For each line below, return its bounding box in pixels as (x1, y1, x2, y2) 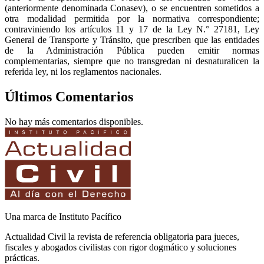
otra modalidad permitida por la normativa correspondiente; (5, 13, 259, 24)
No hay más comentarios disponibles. (5, 116, 143, 127)
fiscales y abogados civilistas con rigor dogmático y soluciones (5, 242, 236, 252)
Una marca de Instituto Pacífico (5, 211, 121, 222)
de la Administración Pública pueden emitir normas (5, 45, 259, 55)
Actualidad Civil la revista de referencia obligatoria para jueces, (5, 231, 239, 242)
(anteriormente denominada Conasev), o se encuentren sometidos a (5, 2, 259, 13)
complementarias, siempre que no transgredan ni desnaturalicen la (5, 55, 259, 66)
